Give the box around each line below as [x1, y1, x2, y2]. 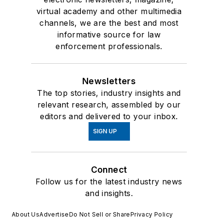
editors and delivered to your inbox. [40, 111, 178, 121]
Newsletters [82, 75, 136, 86]
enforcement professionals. [55, 41, 163, 51]
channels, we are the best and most [39, 18, 179, 28]
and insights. [85, 188, 133, 198]
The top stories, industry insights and [37, 88, 181, 98]
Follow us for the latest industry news [36, 176, 182, 186]
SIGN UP [92, 127, 117, 135]
